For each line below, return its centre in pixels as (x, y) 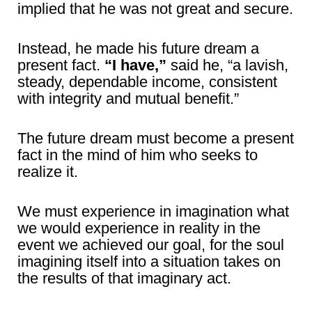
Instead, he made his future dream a (138, 48)
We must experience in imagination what (153, 211)
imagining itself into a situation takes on (149, 262)
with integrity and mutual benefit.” (128, 99)
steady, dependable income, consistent (147, 82)
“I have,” (135, 65)
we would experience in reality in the (139, 228)
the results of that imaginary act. (124, 278)
